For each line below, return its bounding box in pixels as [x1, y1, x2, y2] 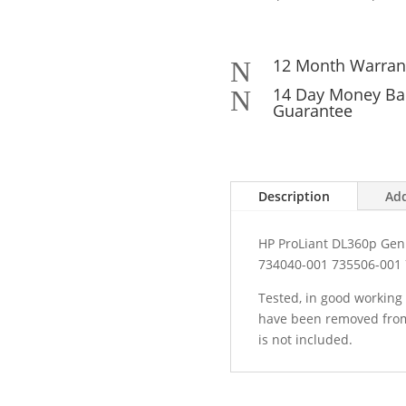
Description [257, 187, 330, 205]
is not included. [257, 330, 353, 348]
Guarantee [272, 99, 353, 121]
